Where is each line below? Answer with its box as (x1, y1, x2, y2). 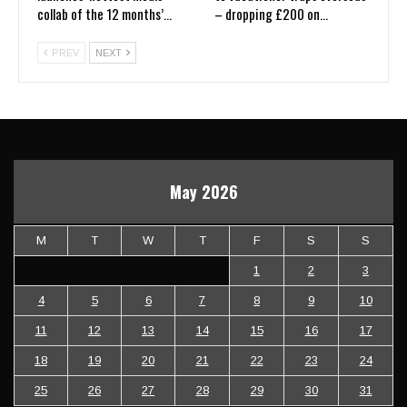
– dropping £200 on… (214, 3, 328, 24)
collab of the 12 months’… (37, 3, 172, 24)
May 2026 (169, 179, 238, 203)
